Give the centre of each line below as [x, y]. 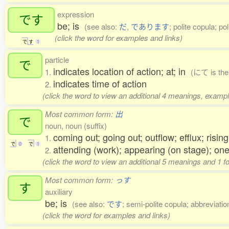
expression [76, 14]
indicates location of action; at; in [122, 71]
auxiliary [59, 191]
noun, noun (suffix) [76, 125]
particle [57, 60]
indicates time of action [100, 83]
